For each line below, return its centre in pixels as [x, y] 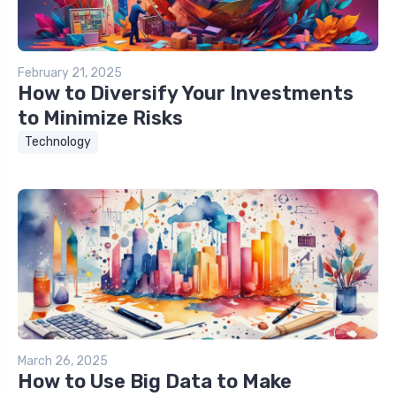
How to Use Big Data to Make [155, 381]
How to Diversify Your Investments [186, 93]
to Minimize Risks [100, 118]
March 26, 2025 [63, 361]
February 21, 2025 [70, 72]
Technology [58, 141]
